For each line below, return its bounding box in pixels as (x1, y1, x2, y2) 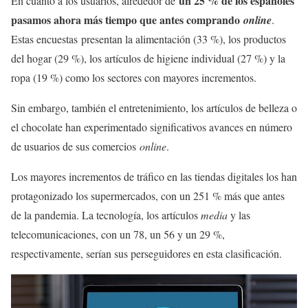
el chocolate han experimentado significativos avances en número (11, 120, 292, 135)
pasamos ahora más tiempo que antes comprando (11, 12, 243, 28)
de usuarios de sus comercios (11, 139, 140, 154)
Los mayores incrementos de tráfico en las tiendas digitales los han (11, 169, 297, 184)
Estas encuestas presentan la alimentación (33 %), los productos (11, 32, 286, 47)
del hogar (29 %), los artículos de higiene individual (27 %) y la (11, 51, 285, 66)
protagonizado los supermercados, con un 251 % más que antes (11, 188, 285, 203)
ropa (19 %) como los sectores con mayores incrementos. (11, 70, 256, 85)
